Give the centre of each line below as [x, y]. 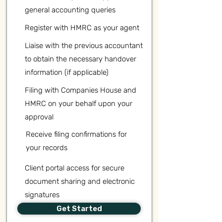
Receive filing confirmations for [76, 134]
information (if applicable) [67, 72]
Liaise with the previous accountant [84, 46]
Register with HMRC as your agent [82, 28]
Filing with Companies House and [81, 90]
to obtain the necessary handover [81, 59]
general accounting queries [70, 10]
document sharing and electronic [80, 181]
